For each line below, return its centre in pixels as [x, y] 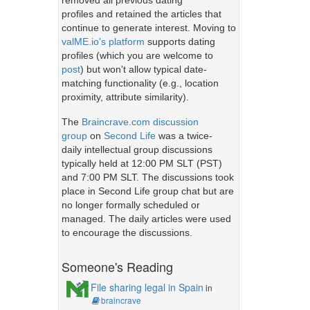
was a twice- [184, 135]
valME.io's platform [103, 42]
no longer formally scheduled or [130, 204]
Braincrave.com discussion [140, 121]
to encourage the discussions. [127, 232]
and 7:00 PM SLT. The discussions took [147, 177]
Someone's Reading [117, 266]
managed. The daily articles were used [146, 218]
